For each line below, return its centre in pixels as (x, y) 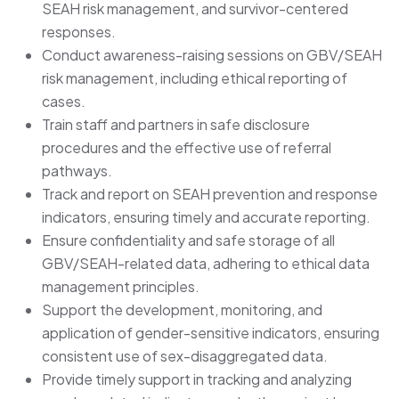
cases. (64, 101)
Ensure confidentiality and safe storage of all (188, 240)
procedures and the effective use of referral (187, 147)
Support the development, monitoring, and (182, 309)
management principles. (121, 286)
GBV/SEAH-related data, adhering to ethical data (206, 263)
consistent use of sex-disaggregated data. (185, 355)
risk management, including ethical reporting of (195, 77)
